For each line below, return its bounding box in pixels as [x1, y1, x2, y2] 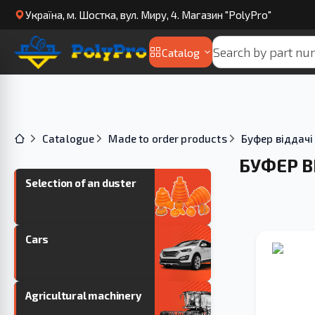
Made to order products [108, 132, 227, 145]
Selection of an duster [25, 176, 136, 189]
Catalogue [42, 132, 95, 145]
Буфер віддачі [240, 132, 314, 145]
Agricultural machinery [25, 289, 141, 302]
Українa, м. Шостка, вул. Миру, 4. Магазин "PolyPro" [25, 8, 271, 21]
